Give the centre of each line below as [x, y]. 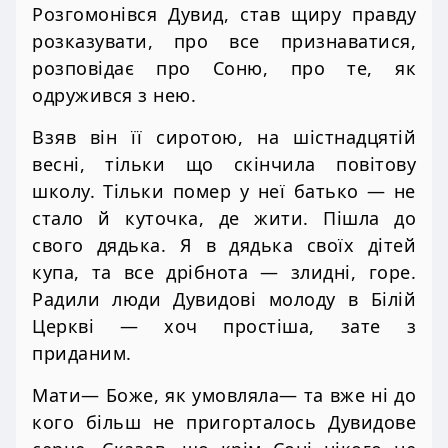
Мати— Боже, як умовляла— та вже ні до [224, 395]
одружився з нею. [114, 94]
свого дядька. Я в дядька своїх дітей [224, 245]
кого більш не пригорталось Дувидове [224, 422]
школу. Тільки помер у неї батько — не [224, 191]
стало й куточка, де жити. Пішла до [224, 218]
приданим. [82, 353]
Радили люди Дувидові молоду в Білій [224, 299]
